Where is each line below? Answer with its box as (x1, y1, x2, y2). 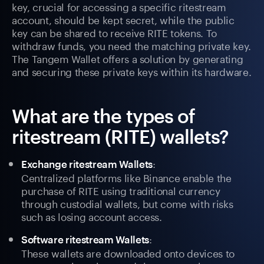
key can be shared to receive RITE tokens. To (12, 24, 217, 40)
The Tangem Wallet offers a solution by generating (12, 50, 243, 66)
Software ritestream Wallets (21, 233, 149, 246)
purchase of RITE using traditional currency (21, 182, 220, 198)
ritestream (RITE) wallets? (12, 126, 229, 148)
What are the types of (12, 105, 195, 127)
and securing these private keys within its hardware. (12, 63, 252, 79)
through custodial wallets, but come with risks (21, 195, 233, 211)
